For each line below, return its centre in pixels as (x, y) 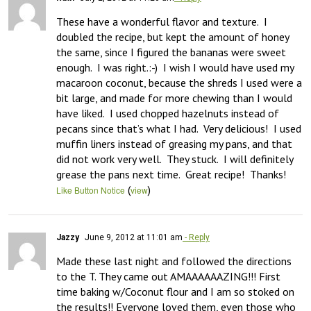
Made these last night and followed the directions (174, 261)
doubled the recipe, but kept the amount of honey (173, 37)
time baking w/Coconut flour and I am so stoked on (175, 292)
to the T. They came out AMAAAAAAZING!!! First (168, 276)
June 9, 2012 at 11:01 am (133, 237)
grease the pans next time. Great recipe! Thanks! (171, 174)
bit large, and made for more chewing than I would (174, 98)
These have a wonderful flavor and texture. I (162, 22)
